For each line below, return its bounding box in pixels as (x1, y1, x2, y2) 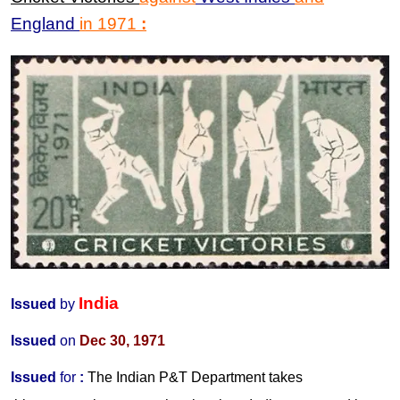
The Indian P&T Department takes (87, 370, 303, 386)
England (11, 13, 79, 33)
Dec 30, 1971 (79, 333, 165, 349)
